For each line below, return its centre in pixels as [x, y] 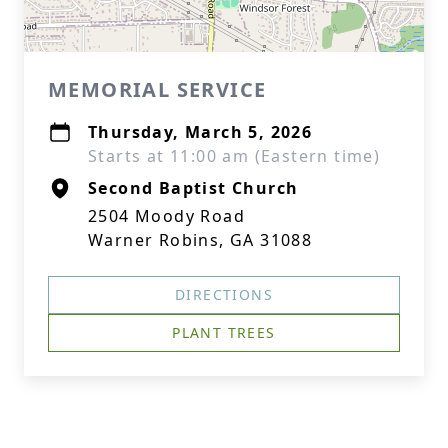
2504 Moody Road [166, 216]
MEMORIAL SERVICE [157, 89]
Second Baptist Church [193, 188]
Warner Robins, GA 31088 [200, 240]
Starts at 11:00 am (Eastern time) [234, 156]
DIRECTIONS [224, 294]
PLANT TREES [224, 332]
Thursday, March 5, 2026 [200, 132]
